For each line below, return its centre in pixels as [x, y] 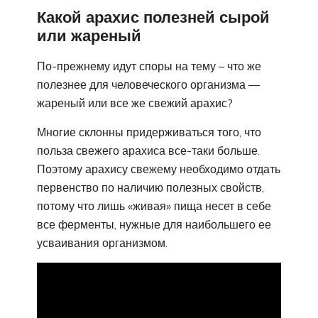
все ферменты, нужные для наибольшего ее [154, 224]
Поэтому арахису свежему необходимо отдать [159, 169]
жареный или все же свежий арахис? [135, 103]
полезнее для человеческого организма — [148, 84]
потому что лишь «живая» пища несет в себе [154, 205]
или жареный [89, 36]
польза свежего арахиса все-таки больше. [148, 150]
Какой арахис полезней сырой [153, 17]
